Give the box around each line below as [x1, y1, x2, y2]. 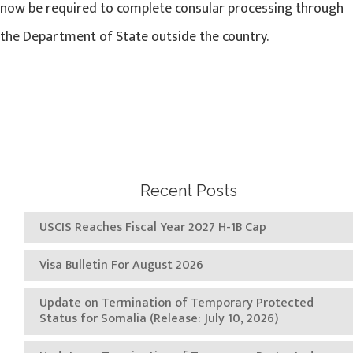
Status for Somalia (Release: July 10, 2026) [39, 308, 278, 329]
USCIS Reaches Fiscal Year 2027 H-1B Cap [39, 217, 266, 238]
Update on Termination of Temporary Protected [39, 292, 314, 314]
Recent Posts [139, 181, 237, 200]
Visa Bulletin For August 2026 [39, 255, 203, 276]
